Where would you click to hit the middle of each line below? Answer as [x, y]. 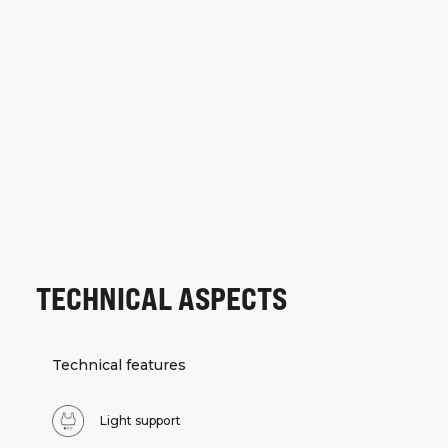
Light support [140, 421]
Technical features [119, 365]
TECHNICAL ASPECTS [161, 297]
